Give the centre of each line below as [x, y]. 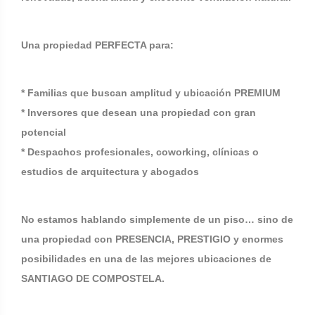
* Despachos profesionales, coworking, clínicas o [140, 152]
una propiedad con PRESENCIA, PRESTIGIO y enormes [152, 239]
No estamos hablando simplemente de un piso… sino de [157, 219]
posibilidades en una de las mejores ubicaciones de [146, 259]
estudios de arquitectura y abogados [110, 172]
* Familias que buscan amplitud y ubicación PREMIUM [151, 93]
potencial [44, 132]
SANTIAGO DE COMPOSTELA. [93, 278]
